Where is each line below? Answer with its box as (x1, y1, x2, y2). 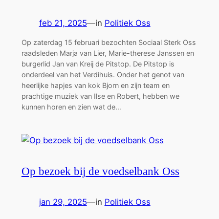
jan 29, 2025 (39, 197, 87, 207)
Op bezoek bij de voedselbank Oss (21, 165, 179, 178)
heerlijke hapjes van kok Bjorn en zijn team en (21, 81, 170, 90)
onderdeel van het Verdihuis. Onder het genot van (21, 70, 184, 79)
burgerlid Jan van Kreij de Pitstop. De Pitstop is (21, 60, 175, 68)
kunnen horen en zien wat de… (21, 103, 121, 111)
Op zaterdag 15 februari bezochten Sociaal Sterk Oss (21, 38, 196, 47)
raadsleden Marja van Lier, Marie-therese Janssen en (21, 49, 194, 58)
